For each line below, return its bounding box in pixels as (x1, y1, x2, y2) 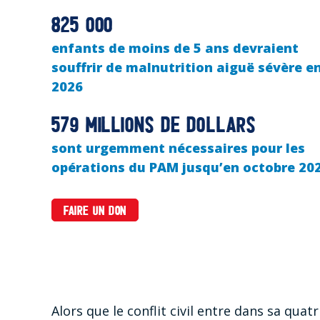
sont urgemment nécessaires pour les (51, 139, 305, 156)
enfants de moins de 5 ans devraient (51, 39, 299, 56)
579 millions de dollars (51, 115, 256, 138)
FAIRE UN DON (64, 204, 126, 219)
